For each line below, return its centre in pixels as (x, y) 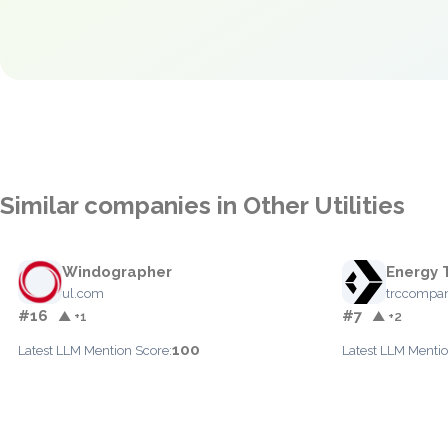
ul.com (83, 293)
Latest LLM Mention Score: (95, 350)
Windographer (117, 272)
